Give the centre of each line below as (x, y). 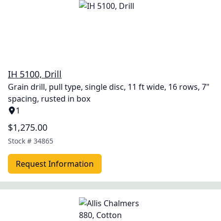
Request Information (55, 164)
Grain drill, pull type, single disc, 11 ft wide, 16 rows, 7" (109, 87)
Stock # (21, 141)
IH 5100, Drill (35, 74)
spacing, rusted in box (49, 99)
